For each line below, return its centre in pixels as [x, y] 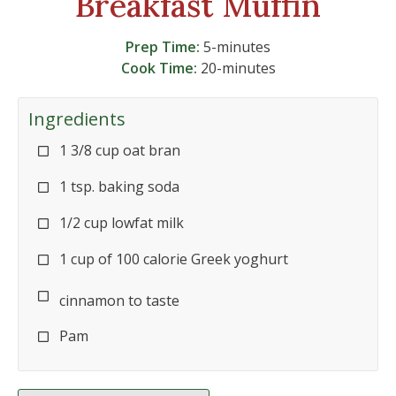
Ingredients [77, 118]
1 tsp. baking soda [119, 186]
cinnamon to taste [119, 300]
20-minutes [238, 68]
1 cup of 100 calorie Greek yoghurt [174, 259]
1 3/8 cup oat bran [120, 150]
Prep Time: [163, 46]
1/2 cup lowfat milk [122, 222]
